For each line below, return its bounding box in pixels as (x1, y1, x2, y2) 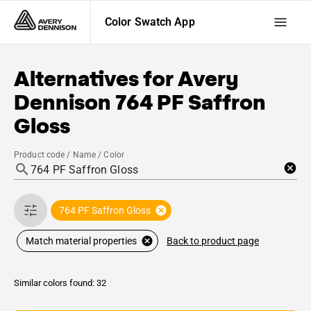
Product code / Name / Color (14, 150, 125, 160)
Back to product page (167, 235, 259, 246)
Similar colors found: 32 (14, 278, 106, 288)
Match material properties (26, 235, 137, 246)
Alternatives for (14, 65, 178, 92)
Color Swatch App (105, 15, 195, 28)
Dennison (14, 88, 111, 116)
